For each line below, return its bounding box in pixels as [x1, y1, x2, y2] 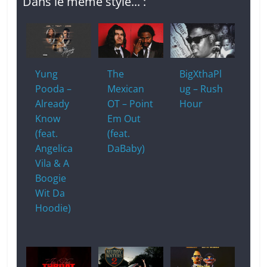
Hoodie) [35, 201, 72, 215]
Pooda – [35, 82, 72, 95]
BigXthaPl [179, 67, 222, 80]
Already [35, 97, 70, 110]
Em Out [107, 111, 141, 125]
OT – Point [107, 97, 154, 110]
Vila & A [35, 156, 70, 170]
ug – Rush [179, 82, 223, 95]
